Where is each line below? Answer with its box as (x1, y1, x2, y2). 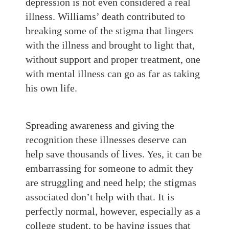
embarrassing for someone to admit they (26, 163, 193, 174)
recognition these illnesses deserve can (26, 134, 187, 145)
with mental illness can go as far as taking (26, 68, 200, 79)
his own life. (26, 82, 77, 94)
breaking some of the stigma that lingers (26, 25, 193, 36)
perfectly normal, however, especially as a (26, 205, 200, 217)
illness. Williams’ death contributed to (26, 11, 185, 22)
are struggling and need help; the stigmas (26, 177, 196, 188)
